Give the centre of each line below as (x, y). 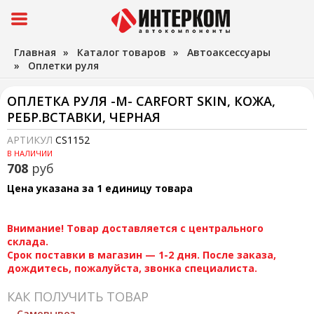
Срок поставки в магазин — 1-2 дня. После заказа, (142, 255)
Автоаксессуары (229, 52)
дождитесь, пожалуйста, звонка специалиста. (132, 268)
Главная (35, 52)
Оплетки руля (63, 66)
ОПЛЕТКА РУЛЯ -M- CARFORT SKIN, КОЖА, (141, 101)
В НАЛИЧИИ (30, 153)
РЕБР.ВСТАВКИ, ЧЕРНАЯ (84, 117)
